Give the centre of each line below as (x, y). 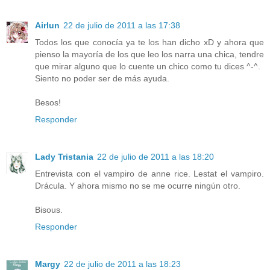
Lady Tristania (64, 156)
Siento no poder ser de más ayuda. (102, 78)
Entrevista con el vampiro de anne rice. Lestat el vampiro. (149, 173)
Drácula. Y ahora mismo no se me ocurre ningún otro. (138, 185)
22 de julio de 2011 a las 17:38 (122, 25)
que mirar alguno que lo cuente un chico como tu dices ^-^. (148, 66)
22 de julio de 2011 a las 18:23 (122, 264)
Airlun (47, 25)
